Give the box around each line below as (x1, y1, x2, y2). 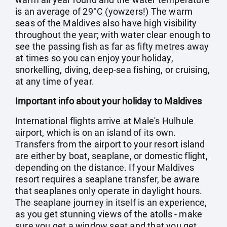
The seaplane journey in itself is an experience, (15, 197, 207, 208)
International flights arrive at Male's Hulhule (15, 116, 194, 126)
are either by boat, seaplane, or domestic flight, (15, 150, 208, 161)
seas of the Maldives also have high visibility (15, 18, 197, 28)
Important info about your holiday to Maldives (15, 96, 202, 106)
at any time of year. (15, 76, 94, 87)
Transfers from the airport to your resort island (15, 139, 205, 149)
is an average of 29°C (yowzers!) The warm (15, 6, 193, 17)
